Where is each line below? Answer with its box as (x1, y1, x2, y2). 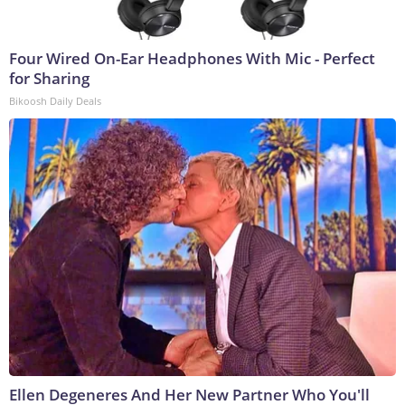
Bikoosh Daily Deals (9, 94, 101, 108)
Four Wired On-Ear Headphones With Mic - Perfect (9, 48, 375, 70)
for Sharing (9, 68, 89, 89)
